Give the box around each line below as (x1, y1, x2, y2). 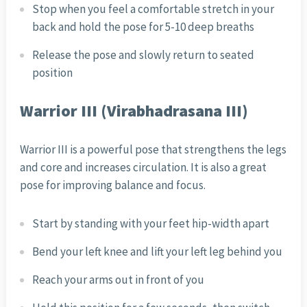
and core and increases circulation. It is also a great (19, 160, 267, 175)
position (32, 65, 73, 81)
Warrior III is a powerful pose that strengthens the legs (19, 142, 286, 158)
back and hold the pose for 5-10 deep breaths (32, 19, 254, 35)
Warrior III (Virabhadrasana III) (19, 101, 248, 121)
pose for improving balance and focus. (19, 177, 206, 193)
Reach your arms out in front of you (32, 272, 204, 288)
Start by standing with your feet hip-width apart (32, 216, 269, 232)
